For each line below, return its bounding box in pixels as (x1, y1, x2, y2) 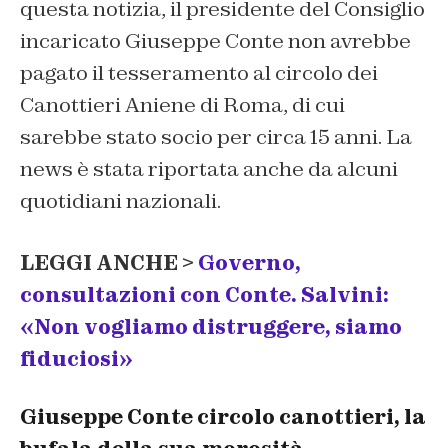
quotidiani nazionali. (20, 187, 221, 214)
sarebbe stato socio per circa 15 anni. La (20, 123, 412, 150)
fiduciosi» (20, 345, 133, 372)
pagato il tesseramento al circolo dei (20, 59, 378, 86)
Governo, (194, 249, 301, 276)
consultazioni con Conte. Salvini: (20, 281, 389, 308)
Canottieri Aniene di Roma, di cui (20, 91, 345, 118)
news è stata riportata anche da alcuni (20, 155, 398, 182)
